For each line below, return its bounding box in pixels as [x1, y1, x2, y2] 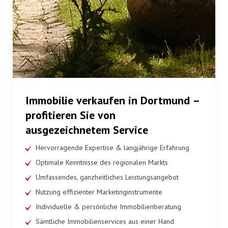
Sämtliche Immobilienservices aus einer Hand [36, 217, 174, 226]
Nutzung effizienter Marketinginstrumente [36, 187, 162, 197]
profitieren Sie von [25, 108, 116, 123]
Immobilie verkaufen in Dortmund [25, 93, 193, 108]
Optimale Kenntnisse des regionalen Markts [36, 158, 168, 167]
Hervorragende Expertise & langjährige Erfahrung [36, 143, 189, 153]
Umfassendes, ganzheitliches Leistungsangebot [36, 173, 179, 182]
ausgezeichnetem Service [25, 123, 148, 137]
